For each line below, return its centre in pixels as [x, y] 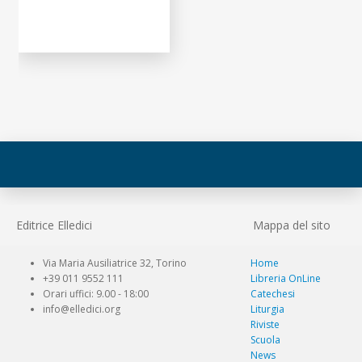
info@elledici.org [81, 309]
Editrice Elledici [54, 225]
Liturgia [267, 309]
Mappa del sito [291, 225]
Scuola [265, 340]
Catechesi [272, 294]
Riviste [265, 325]
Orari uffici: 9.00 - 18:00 [95, 294]
